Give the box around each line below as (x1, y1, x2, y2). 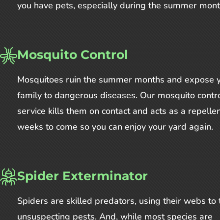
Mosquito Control (17, 47, 128, 62)
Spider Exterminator (17, 168, 148, 184)
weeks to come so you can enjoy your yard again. (17, 121, 213, 133)
